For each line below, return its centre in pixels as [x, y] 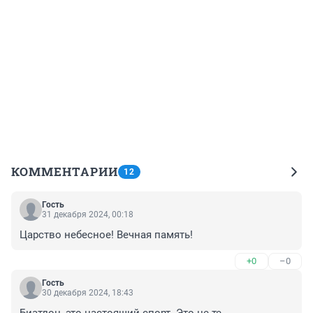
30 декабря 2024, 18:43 [88, 293]
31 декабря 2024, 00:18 [88, 215]
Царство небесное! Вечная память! [106, 235]
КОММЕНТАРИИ [65, 172]
